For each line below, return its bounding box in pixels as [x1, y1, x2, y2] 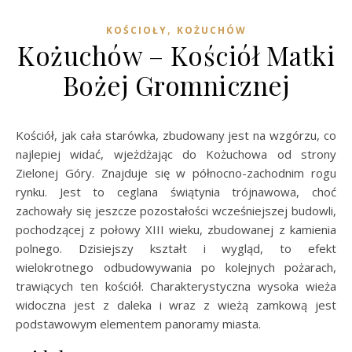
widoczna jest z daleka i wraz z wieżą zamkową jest [16, 297, 336, 313]
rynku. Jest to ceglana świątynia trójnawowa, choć [16, 184, 336, 200]
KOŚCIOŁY [105, 24, 167, 37]
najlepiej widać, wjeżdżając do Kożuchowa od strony [16, 146, 336, 162]
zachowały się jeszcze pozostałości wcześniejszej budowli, [16, 203, 336, 218]
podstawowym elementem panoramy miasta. [16, 316, 261, 332]
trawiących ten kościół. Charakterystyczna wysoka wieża [16, 278, 336, 294]
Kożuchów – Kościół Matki [17, 38, 335, 72]
